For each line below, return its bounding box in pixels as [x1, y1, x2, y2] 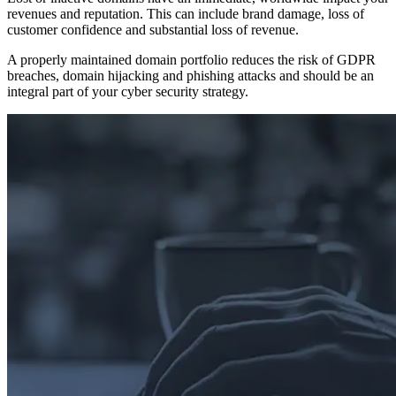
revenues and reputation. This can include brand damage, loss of [7, 6, 364, 22]
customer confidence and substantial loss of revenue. [7, 22, 299, 38]
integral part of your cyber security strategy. [7, 84, 248, 100]
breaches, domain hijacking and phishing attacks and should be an [7, 68, 374, 84]
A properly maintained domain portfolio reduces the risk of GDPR [7, 52, 376, 68]
